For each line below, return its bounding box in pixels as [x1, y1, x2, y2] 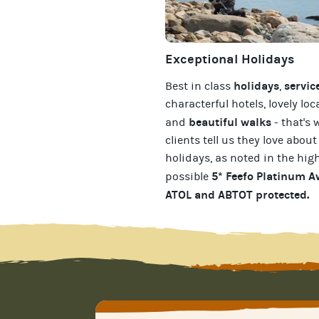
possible [165, 169, 211, 183]
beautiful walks [189, 115, 271, 129]
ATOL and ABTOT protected [165, 187, 307, 202]
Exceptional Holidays [165, 51, 294, 67]
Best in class [165, 79, 234, 93]
